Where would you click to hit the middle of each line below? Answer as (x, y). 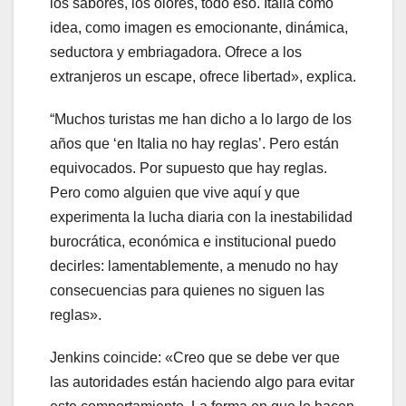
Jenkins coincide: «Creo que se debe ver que (195, 357)
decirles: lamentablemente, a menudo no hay (194, 266)
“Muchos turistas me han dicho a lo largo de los (201, 119)
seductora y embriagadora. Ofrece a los (176, 52)
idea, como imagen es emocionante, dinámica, (199, 27)
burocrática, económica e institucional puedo (193, 241)
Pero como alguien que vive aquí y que (175, 192)
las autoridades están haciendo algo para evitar (202, 382)
